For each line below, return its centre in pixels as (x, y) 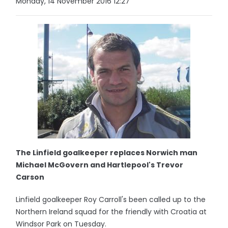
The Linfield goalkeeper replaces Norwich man (107, 153)
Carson (30, 177)
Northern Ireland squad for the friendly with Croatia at (111, 212)
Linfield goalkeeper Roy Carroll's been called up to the (111, 199)
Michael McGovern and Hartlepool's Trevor (100, 165)
